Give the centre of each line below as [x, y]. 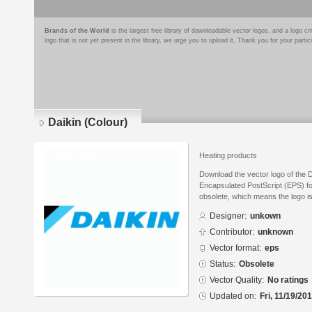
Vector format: [235, 248]
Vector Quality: [237, 280]
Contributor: [232, 232]
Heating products [228, 156]
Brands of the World [77, 31]
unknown [275, 232]
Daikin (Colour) [88, 122]
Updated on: [233, 296]
